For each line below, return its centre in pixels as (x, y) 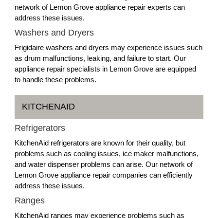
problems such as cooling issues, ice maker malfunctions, (107, 153)
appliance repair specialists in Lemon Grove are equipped (105, 69)
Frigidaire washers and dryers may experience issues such (109, 47)
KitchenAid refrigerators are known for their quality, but (100, 143)
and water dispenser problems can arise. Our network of (104, 164)
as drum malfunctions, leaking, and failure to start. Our (100, 58)
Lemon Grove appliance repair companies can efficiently (104, 175)
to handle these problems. (55, 79)
